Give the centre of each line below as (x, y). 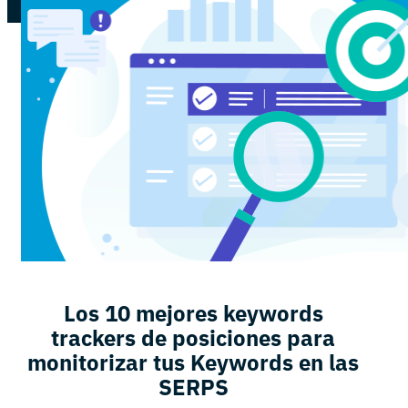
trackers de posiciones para (193, 337)
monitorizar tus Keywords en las (193, 362)
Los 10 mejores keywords (193, 313)
